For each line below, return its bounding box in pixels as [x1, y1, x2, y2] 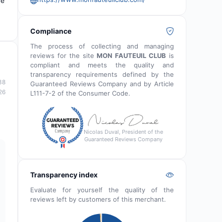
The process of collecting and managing [30, 42, 174, 51]
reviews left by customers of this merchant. [30, 195, 166, 204]
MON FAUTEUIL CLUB [97, 52, 166, 60]
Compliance [30, 27, 71, 36]
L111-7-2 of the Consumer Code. [30, 89, 130, 98]
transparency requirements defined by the [30, 70, 174, 79]
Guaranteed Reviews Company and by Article [30, 80, 174, 88]
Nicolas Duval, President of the [83, 128, 163, 135]
